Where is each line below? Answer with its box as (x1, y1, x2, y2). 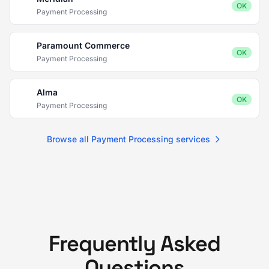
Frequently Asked (48, 230, 221, 258)
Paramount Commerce (37, 40, 130, 50)
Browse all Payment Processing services (47, 134, 210, 144)
